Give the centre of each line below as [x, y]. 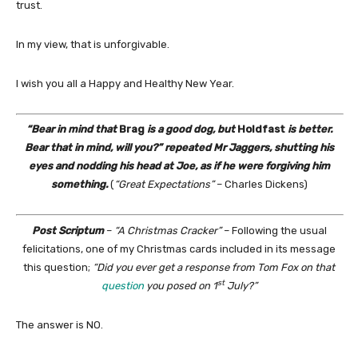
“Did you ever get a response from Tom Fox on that [214, 267]
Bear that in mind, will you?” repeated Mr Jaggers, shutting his [179, 148]
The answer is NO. [60, 324]
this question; [58, 267]
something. [80, 185]
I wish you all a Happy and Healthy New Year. [125, 83]
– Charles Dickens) [261, 185]
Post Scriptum [68, 230]
